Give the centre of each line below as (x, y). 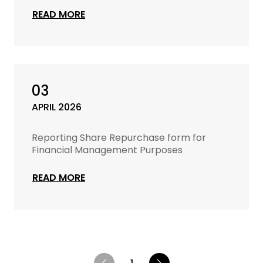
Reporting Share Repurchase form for (119, 138)
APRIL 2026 (57, 107)
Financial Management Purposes (107, 150)
